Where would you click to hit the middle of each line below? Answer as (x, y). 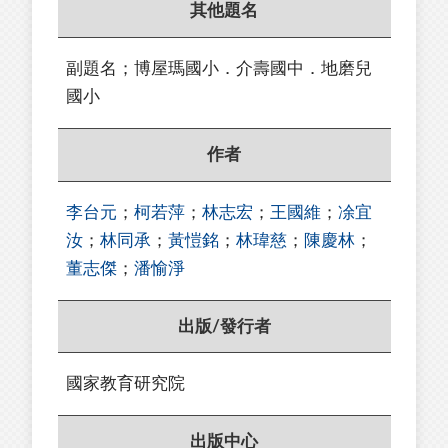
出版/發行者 (224, 326)
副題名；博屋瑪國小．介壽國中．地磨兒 (219, 68)
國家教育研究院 (125, 384)
